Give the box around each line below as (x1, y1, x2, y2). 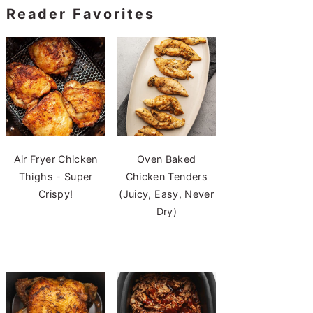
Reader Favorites (6, 6, 155, 22)
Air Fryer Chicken (13, 152, 98, 165)
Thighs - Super (18, 170, 93, 182)
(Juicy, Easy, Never (119, 187, 214, 200)
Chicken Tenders (125, 170, 208, 182)
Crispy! (38, 187, 73, 200)
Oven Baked (136, 152, 196, 165)
